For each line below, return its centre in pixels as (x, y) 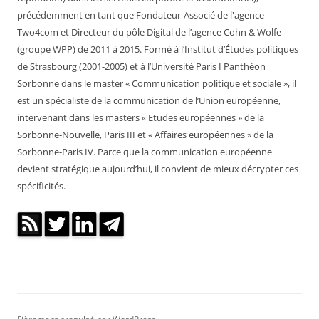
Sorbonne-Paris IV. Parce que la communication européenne (145, 152)
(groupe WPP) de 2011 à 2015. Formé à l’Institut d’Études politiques (158, 49)
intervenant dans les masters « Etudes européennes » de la (141, 118)
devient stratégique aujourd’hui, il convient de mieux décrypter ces (158, 169)
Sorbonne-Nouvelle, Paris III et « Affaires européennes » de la (145, 135)
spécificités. (41, 186)
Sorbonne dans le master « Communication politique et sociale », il (157, 84)
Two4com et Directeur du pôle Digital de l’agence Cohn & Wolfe (149, 32)
